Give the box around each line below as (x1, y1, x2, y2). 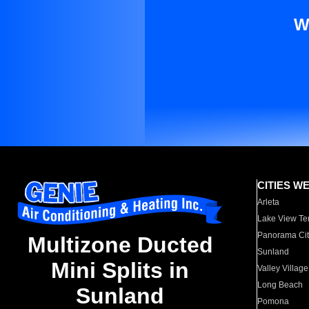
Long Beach (257, 280, 303, 290)
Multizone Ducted (27, 232, 213, 258)
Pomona (257, 297, 290, 306)
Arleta (257, 197, 280, 207)
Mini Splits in (51, 258, 189, 283)
